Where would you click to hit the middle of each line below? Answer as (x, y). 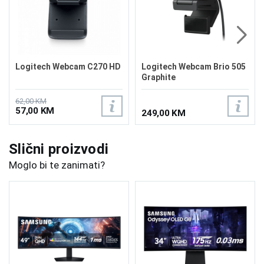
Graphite (159, 77)
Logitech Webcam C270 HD (68, 66)
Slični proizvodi (59, 149)
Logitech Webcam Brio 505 (194, 66)
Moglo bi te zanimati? (57, 165)
